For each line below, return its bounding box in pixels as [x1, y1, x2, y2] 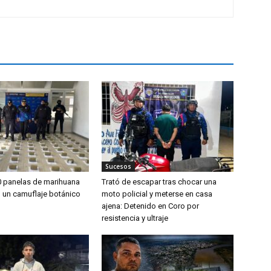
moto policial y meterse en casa [102, 189, 212, 199]
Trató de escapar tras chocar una [102, 177, 217, 187]
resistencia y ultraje [102, 214, 168, 223]
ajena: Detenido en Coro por [102, 201, 199, 211]
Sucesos [105, 162, 131, 171]
